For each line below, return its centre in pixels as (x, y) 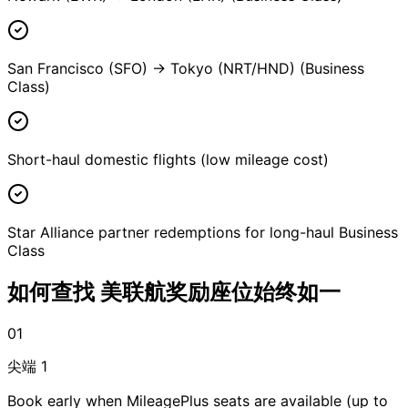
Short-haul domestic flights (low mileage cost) (168, 159)
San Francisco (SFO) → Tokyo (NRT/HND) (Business (186, 68)
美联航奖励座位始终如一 (220, 291)
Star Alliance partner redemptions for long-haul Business (203, 232)
